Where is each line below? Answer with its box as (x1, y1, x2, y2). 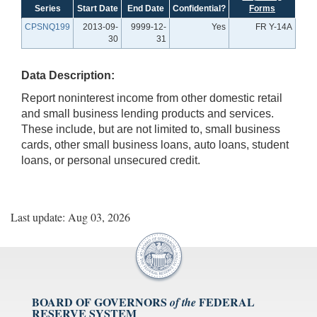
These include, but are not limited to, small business (21, 122, 280, 135)
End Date (127, 3, 164, 13)
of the (170, 294, 196, 310)
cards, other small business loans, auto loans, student (21, 138, 289, 151)
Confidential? (173, 3, 226, 13)
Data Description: (21, 69, 115, 81)
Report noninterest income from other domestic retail (21, 91, 282, 104)
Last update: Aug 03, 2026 (11, 209, 130, 224)
